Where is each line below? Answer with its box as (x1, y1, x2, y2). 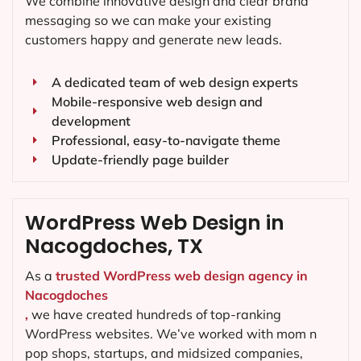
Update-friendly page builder (51, 151, 229, 168)
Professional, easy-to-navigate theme (51, 132, 280, 149)
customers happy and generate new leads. (25, 31, 282, 48)
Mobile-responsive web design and (51, 93, 263, 110)
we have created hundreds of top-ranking (28, 306, 281, 323)
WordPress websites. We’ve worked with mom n (25, 326, 317, 342)
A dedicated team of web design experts (51, 74, 298, 91)
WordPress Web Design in (25, 209, 284, 238)
